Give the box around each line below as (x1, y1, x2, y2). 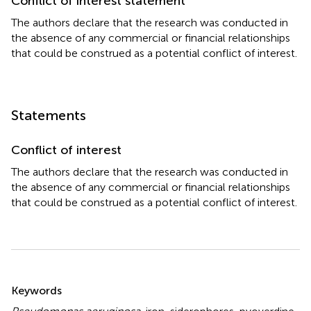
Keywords (11, 283, 62, 297)
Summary (10, 271, 83, 292)
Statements (11, 106, 86, 124)
